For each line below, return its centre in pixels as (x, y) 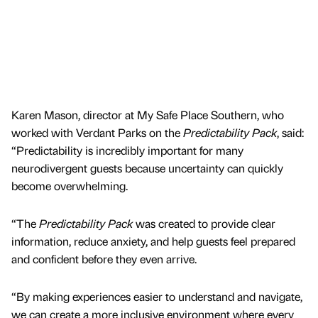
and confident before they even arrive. (105, 259)
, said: (290, 133)
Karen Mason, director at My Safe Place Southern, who (148, 115)
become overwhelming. (71, 186)
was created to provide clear (204, 224)
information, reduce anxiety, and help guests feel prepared (153, 241)
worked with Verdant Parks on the (97, 133)
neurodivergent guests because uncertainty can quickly (147, 168)
